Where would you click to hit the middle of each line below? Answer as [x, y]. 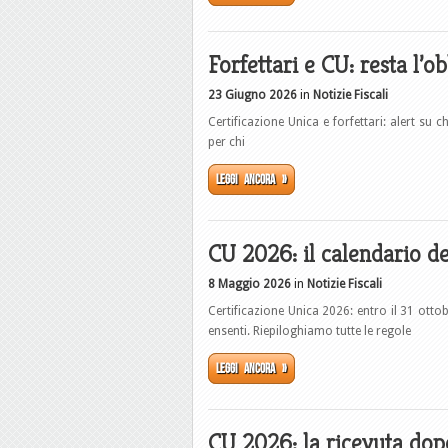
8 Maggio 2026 [249, 284]
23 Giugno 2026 [252, 95]
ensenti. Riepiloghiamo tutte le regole [309, 331]
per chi [226, 142]
